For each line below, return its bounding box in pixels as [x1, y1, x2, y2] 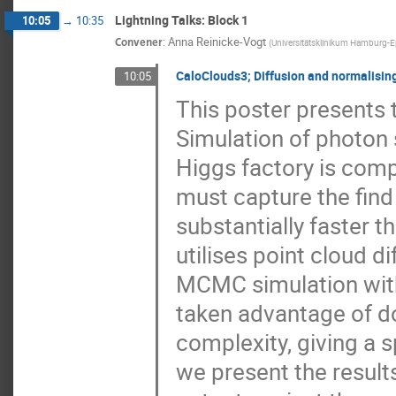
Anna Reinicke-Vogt [168, 33, 266, 49]
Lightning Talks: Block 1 [115, 11, 248, 28]
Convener [115, 33, 163, 50]
